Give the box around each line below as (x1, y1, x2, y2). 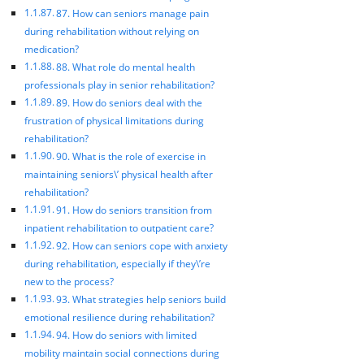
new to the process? (24, 274, 114, 288)
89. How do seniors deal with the (56, 95, 203, 110)
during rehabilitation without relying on (24, 24, 199, 38)
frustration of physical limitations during (24, 113, 204, 128)
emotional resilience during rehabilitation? (24, 310, 214, 324)
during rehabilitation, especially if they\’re (24, 256, 210, 271)
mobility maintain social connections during (24, 345, 219, 360)
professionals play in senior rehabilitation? (24, 77, 214, 92)
